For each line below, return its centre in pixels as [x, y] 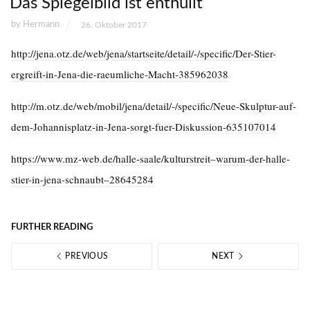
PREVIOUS [86, 256]
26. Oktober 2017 [114, 25]
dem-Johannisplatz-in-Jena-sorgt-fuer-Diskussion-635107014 [144, 127]
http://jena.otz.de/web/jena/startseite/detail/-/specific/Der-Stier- [144, 54]
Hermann [41, 25]
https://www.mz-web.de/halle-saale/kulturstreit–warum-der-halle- [151, 159]
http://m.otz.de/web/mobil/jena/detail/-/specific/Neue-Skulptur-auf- [154, 106]
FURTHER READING [52, 228]
